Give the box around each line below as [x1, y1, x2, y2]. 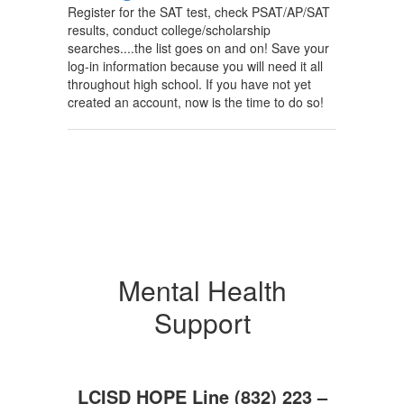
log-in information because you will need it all [68, 57, 323, 75]
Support [153, 303, 251, 342]
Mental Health [117, 271, 287, 309]
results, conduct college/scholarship [68, 21, 271, 39]
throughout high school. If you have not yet [68, 75, 311, 93]
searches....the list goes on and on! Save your [68, 39, 329, 57]
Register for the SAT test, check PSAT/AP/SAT [68, 3, 330, 21]
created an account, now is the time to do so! [68, 93, 324, 111]
